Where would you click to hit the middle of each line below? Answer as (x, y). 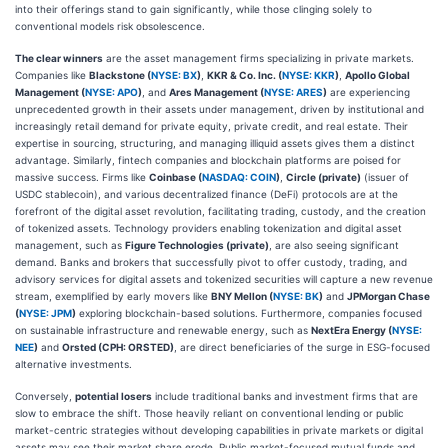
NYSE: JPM (45, 312)
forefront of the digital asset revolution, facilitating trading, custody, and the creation (220, 210)
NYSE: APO (111, 91)
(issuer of (385, 176)
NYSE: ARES (293, 91)
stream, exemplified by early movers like (113, 295)
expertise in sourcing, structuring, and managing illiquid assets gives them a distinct (215, 142)
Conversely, (45, 395)
